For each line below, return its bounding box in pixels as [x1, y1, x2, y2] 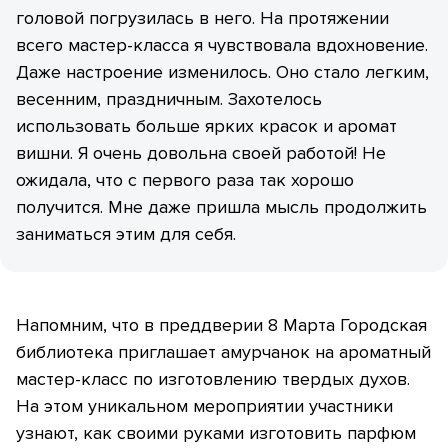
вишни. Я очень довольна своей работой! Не [16, 142, 386, 165]
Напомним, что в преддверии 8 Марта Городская [16, 314, 427, 337]
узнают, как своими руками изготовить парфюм [16, 422, 416, 445]
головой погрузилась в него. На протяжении [16, 7, 389, 30]
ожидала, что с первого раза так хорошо [16, 169, 354, 192]
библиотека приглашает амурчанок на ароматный [16, 341, 431, 364]
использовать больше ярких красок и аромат [16, 115, 397, 138]
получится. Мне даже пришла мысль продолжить [16, 196, 427, 219]
